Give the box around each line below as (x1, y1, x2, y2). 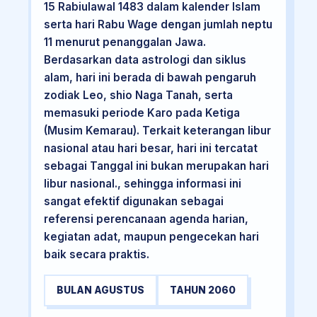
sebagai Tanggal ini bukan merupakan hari (43, 159, 269, 173)
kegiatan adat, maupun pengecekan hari (43, 230, 259, 244)
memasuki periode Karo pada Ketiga (43, 106, 240, 120)
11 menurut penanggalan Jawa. (43, 35, 206, 50)
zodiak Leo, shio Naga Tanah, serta (43, 88, 233, 103)
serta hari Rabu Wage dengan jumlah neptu (43, 18, 272, 32)
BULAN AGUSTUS (56, 284, 144, 296)
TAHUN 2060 (169, 284, 236, 296)
